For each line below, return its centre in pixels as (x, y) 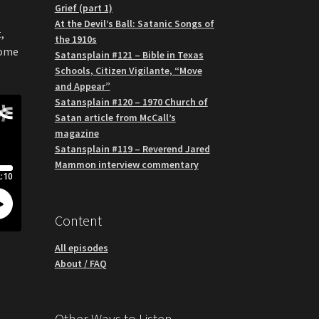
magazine (77, 133)
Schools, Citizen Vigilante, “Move (128, 70)
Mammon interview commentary (126, 164)
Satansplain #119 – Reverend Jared (132, 148)
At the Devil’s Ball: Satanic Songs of (134, 23)
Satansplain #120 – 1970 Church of (131, 101)
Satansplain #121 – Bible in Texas (129, 54)
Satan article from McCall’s (115, 117)
